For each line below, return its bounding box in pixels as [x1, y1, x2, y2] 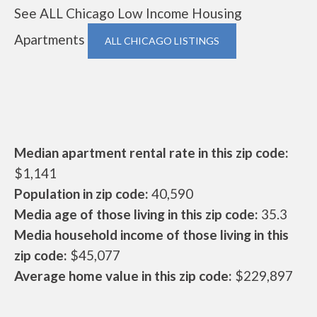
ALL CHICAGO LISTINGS [105, 35, 219, 47]
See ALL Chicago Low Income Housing [14, 5, 242, 21]
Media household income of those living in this [14, 226, 289, 243]
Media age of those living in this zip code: [14, 206, 258, 222]
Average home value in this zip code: [14, 267, 232, 284]
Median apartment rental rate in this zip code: [14, 144, 289, 161]
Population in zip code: [14, 185, 149, 202]
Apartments [14, 31, 88, 47]
